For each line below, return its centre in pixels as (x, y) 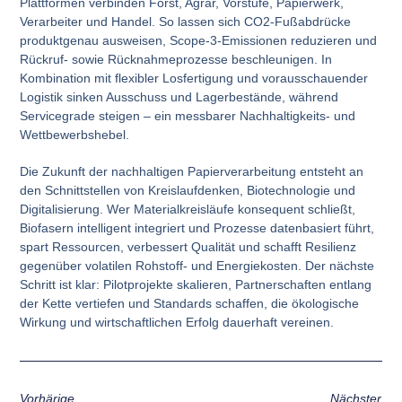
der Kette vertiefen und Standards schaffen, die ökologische (190, 303)
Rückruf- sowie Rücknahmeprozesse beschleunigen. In (176, 59)
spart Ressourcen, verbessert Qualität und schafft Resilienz (188, 246)
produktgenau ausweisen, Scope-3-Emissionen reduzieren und (199, 40)
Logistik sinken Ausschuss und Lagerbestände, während (179, 96)
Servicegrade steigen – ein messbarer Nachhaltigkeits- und (188, 115)
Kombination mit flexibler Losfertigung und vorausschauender (194, 78)
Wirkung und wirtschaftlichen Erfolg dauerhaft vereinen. (177, 322)
